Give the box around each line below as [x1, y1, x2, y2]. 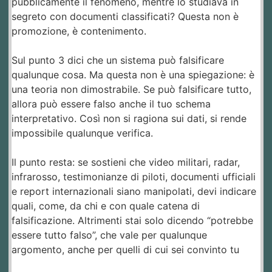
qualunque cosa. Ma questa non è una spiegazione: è [12, 69, 254, 81]
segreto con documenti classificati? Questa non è [12, 10, 239, 23]
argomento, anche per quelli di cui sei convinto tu [12, 243, 239, 256]
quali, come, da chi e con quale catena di [12, 200, 200, 212]
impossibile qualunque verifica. [12, 127, 153, 140]
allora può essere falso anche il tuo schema [12, 98, 211, 110]
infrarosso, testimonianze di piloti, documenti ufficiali [12, 171, 256, 183]
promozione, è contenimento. [12, 25, 146, 38]
